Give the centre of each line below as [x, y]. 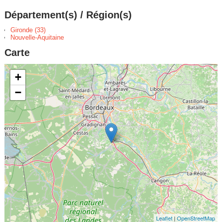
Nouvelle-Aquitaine [37, 38]
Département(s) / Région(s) [68, 15]
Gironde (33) [28, 30]
